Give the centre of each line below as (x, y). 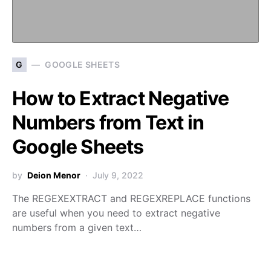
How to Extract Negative (121, 98)
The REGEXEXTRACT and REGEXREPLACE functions (131, 198)
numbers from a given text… (77, 227)
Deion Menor (54, 175)
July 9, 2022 (118, 175)
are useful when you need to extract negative (116, 213)
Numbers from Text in (108, 122)
